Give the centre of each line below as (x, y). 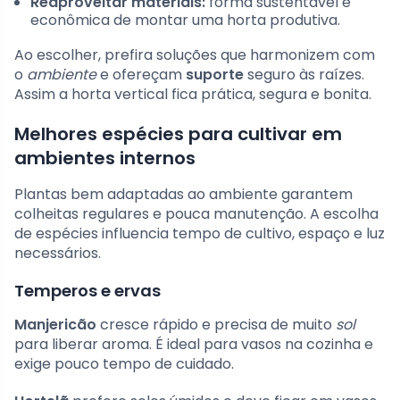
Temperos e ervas (87, 290)
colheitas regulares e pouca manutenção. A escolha (196, 213)
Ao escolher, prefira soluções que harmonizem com (195, 54)
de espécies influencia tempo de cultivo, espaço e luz (200, 233)
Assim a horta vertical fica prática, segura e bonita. (193, 94)
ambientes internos (105, 158)
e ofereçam (141, 74)
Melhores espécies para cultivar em (178, 133)
